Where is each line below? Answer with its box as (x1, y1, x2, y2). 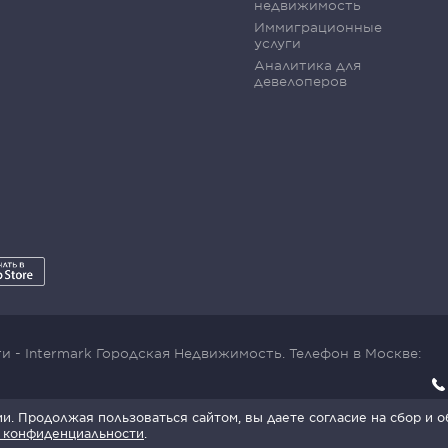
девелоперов (254, 73, 347, 89)
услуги (254, 35, 301, 51)
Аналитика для (254, 57, 361, 73)
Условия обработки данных (121, 405, 320, 421)
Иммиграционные (254, 19, 382, 35)
